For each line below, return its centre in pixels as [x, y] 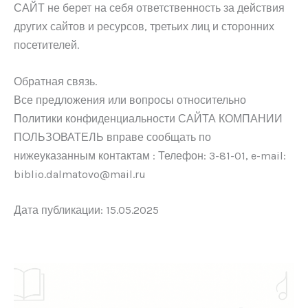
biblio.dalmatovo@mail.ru [80, 174]
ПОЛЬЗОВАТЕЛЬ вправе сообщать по [112, 137]
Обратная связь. [55, 81]
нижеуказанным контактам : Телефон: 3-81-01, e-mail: [150, 155]
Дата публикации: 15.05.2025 [86, 210]
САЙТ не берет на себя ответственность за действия [149, 8]
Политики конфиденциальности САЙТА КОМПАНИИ [148, 118]
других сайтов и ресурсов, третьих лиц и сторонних [144, 27]
